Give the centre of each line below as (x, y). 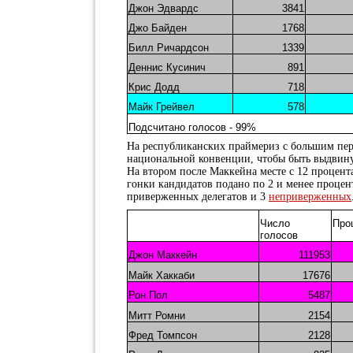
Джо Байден (158, 28)
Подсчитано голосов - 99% (192, 127)
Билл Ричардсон (169, 48)
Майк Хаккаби (162, 275)
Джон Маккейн (163, 255)
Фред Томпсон (163, 335)
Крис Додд (154, 87)
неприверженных (310, 197)
